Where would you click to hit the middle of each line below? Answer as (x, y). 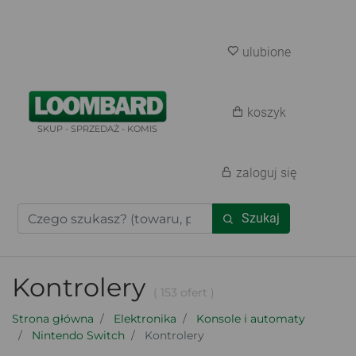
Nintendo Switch (78, 335)
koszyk (266, 112)
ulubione (266, 52)
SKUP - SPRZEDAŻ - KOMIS (98, 128)
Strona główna (53, 319)
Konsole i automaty (251, 319)
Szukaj (260, 218)
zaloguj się (267, 173)
